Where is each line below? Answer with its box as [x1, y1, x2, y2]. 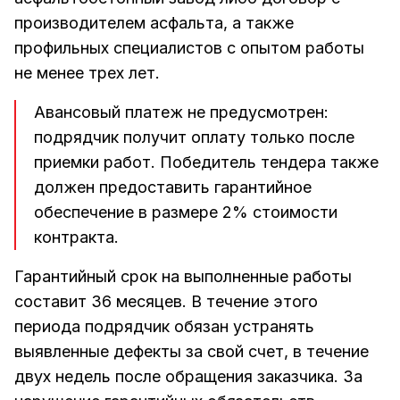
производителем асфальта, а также [14, 13, 294, 32]
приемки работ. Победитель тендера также [34, 153, 379, 171]
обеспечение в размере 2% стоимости [34, 203, 337, 221]
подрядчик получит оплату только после [34, 128, 354, 146]
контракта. [34, 228, 119, 246]
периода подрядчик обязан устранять [14, 317, 314, 336]
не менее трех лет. [14, 63, 160, 82]
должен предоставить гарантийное [34, 178, 312, 196]
